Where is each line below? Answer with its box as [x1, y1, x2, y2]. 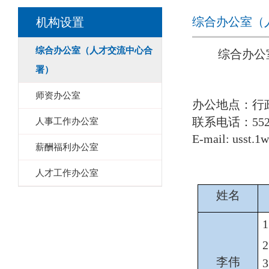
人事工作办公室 [35, 116, 98, 126]
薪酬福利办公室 [35, 142, 98, 152]
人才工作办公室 [35, 168, 98, 178]
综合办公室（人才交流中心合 [35, 45, 153, 55]
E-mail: [192, 132, 232, 145]
